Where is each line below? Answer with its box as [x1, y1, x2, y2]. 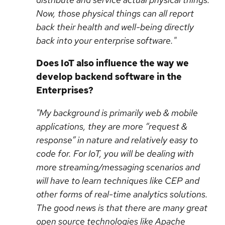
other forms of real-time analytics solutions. [36, 188, 208, 200]
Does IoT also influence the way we [36, 57, 189, 69]
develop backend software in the [36, 71, 182, 82]
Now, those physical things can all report [36, 8, 194, 19]
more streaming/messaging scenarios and [36, 161, 200, 173]
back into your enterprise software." [36, 35, 176, 46]
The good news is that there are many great [36, 202, 207, 213]
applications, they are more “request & [36, 121, 187, 132]
